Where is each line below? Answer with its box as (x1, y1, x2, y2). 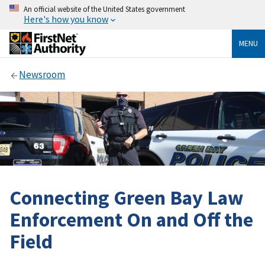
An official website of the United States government (24, 4, 185, 14)
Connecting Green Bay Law (9, 184, 243, 210)
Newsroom (19, 68, 66, 82)
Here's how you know (24, 13, 108, 25)
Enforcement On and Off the (9, 206, 253, 232)
